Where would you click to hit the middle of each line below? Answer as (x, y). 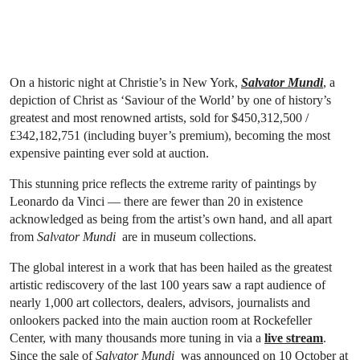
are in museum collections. (186, 237)
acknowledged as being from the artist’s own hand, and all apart (171, 219)
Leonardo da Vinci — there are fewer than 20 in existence (156, 201)
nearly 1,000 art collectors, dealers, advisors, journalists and (160, 303)
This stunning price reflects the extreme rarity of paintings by (163, 184)
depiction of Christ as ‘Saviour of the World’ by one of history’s (170, 100)
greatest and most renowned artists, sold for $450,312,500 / (159, 118)
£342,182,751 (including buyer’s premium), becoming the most (170, 135)
